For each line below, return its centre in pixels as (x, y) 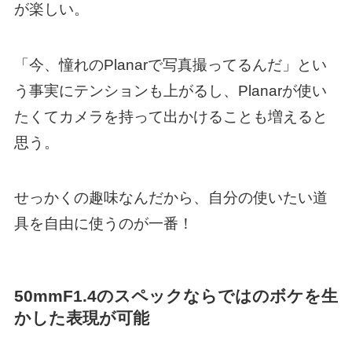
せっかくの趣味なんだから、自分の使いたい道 (170, 198)
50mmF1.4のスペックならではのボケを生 (176, 296)
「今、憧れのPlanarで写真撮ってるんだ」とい (170, 64)
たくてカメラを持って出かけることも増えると (170, 116)
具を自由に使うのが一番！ (103, 224)
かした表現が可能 (81, 318)
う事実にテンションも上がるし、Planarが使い (170, 90)
